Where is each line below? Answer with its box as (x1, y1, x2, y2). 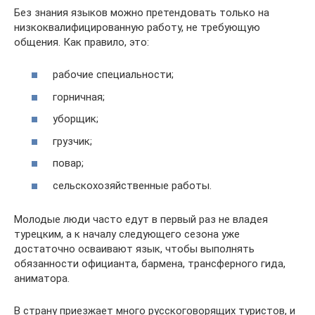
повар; (53, 157, 84, 170)
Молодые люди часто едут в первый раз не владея (14, 212, 268, 226)
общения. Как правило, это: (14, 35, 149, 49)
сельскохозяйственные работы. (53, 179, 212, 192)
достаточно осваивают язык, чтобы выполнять (14, 242, 255, 255)
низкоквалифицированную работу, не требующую (14, 20, 260, 34)
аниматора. (14, 271, 70, 285)
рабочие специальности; (53, 68, 174, 82)
